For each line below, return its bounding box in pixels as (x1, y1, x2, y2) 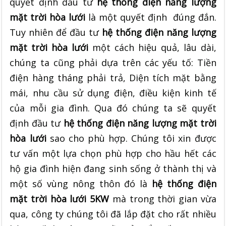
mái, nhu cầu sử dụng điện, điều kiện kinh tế (10, 86, 216, 99)
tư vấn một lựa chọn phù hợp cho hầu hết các (10, 147, 216, 159)
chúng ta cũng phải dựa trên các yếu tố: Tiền (10, 56, 216, 69)
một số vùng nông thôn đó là (10, 177, 152, 190)
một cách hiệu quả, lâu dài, (92, 41, 216, 53)
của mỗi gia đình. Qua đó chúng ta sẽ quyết (10, 101, 216, 114)
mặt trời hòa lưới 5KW (10, 192, 109, 205)
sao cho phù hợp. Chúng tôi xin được (49, 132, 216, 144)
